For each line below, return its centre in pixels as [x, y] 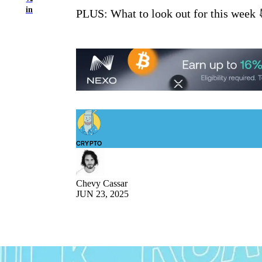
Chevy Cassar [102, 184]
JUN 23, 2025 [102, 194]
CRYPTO [89, 144]
